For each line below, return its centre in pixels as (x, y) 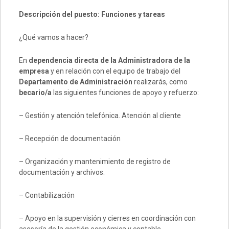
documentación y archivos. (62, 172)
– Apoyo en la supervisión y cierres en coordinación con (107, 218)
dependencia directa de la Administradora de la (109, 60)
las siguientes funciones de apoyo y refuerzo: (125, 93)
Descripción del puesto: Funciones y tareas (92, 14)
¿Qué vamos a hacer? (53, 37)
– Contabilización (47, 195)
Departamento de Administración (75, 82)
